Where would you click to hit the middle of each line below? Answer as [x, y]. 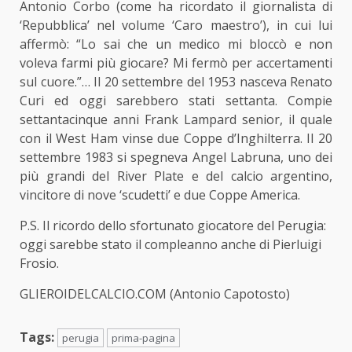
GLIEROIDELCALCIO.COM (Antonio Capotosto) [155, 293]
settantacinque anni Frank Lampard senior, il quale [176, 119]
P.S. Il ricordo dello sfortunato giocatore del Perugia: [173, 225]
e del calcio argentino [260, 176]
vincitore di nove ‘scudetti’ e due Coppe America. [160, 194]
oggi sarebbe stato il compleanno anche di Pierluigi [170, 244]
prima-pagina [143, 337]
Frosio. [39, 263]
